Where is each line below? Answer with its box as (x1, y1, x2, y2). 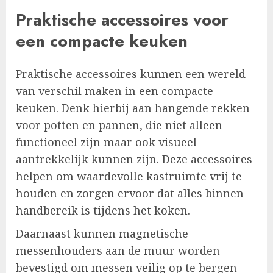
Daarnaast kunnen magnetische (16, 226, 188, 241)
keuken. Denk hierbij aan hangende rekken (16, 101, 250, 116)
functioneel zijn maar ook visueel (16, 135, 197, 150)
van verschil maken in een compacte (16, 83, 213, 99)
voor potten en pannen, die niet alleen (16, 118, 222, 133)
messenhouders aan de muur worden (16, 243, 220, 258)
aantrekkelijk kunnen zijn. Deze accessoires (16, 152, 252, 167)
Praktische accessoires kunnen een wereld (16, 66, 246, 82)
